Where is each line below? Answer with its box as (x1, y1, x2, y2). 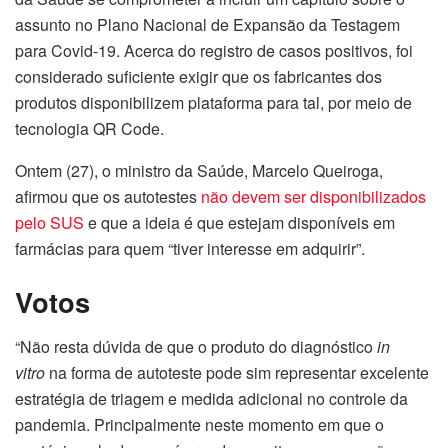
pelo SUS (15, 210, 84, 234)
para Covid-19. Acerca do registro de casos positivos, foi (15, 38, 413, 62)
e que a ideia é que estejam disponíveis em (84, 210, 395, 234)
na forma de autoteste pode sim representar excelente (45, 361, 429, 385)
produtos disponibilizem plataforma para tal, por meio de (15, 90, 412, 114)
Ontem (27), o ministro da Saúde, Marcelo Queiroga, (15, 158, 383, 182)
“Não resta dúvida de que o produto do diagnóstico (15, 335, 377, 359)
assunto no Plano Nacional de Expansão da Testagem (15, 12, 400, 36)
